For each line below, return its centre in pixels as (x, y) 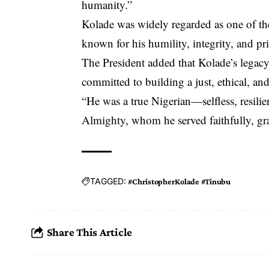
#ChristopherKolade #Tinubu (179, 181)
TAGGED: (108, 181)
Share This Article (89, 232)
